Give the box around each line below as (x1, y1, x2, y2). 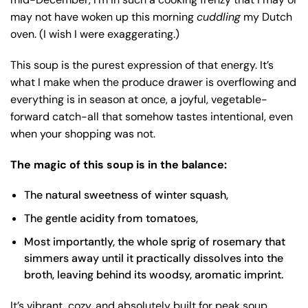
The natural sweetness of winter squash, (24, 188, 228, 203)
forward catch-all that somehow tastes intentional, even (10, 109, 293, 124)
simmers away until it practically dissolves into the (24, 251, 283, 266)
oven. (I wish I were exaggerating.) (10, 27, 179, 42)
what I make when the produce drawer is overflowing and (10, 75, 296, 90)
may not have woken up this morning (10, 10, 197, 25)
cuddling (197, 10, 241, 25)
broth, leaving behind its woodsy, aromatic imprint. (24, 267, 283, 283)
